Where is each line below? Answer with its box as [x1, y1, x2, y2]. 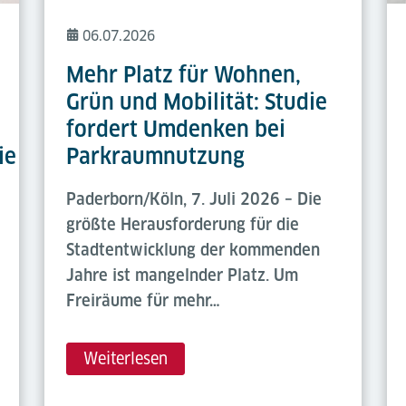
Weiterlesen [82, 348, 168, 368]
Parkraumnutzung [65, 142, 245, 169]
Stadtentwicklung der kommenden [65, 239, 320, 259]
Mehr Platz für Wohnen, [65, 61, 301, 88]
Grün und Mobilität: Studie [65, 88, 327, 115]
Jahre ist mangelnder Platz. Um [65, 265, 298, 285]
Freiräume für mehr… [65, 290, 220, 310]
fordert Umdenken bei [65, 115, 285, 142]
